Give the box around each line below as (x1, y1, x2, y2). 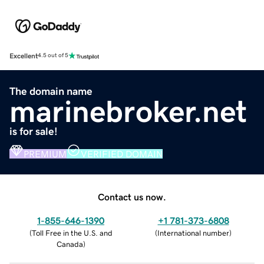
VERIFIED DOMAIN (81, 148, 163, 159)
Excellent (9, 52, 38, 60)
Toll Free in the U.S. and (31, 229, 113, 237)
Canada (56, 240, 83, 248)
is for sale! (9, 126, 58, 137)
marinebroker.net (9, 95, 247, 127)
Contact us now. (98, 192, 166, 202)
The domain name (9, 85, 93, 97)
